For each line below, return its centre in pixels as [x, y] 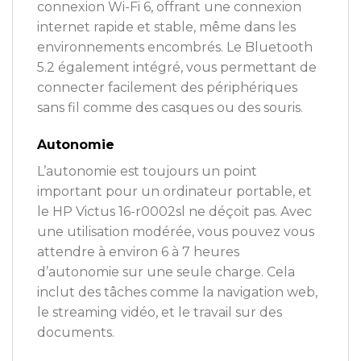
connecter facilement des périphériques [167, 88]
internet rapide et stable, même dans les [166, 27]
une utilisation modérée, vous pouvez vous [176, 232]
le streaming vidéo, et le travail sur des [160, 313]
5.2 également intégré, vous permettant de [177, 68]
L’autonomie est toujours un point [147, 172]
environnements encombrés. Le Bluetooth [175, 48]
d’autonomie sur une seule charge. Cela [166, 272]
